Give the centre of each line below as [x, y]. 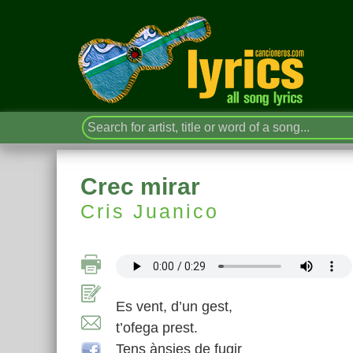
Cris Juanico [150, 211]
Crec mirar [140, 186]
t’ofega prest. [157, 328]
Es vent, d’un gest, [174, 307]
